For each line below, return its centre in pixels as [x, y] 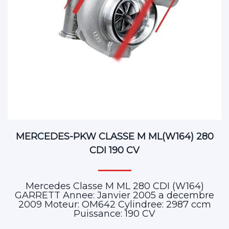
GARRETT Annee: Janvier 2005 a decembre [114, 195]
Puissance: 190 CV [114, 213]
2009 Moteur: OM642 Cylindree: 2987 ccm [114, 204]
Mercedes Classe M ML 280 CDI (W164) [114, 186]
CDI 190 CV [114, 150]
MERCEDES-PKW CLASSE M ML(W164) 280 [114, 136]
